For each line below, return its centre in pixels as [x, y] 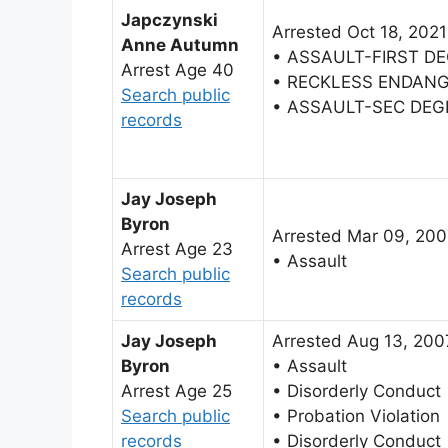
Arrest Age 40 [177, 69]
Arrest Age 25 [176, 390]
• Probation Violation [356, 415]
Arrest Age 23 [177, 248]
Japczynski [169, 19]
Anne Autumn [180, 44]
